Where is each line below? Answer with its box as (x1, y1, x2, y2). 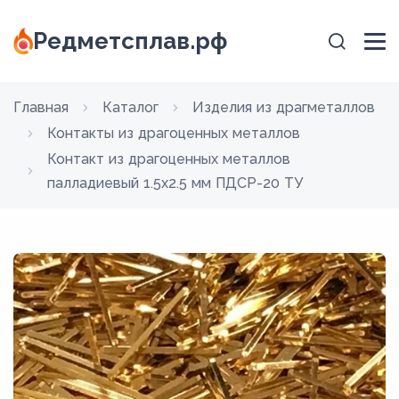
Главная (13, 99, 69, 116)
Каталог (102, 99, 159, 116)
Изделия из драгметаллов (192, 99, 375, 116)
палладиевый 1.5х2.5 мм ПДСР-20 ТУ (47, 175, 303, 191)
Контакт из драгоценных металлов (47, 151, 290, 167)
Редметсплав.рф (33, 28, 228, 54)
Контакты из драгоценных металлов (47, 125, 300, 142)
